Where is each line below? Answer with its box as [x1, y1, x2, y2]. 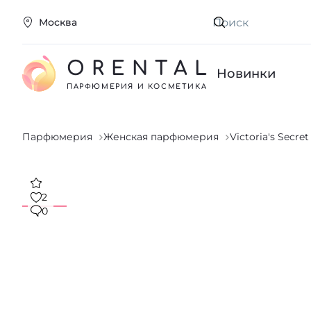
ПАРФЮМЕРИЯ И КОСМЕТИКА [67, 82, 208, 90]
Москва [39, 16, 77, 28]
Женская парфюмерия [103, 131, 219, 143]
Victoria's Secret [230, 131, 309, 143]
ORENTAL [67, 57, 215, 80]
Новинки [217, 66, 276, 81]
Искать [210, 22, 250, 35]
